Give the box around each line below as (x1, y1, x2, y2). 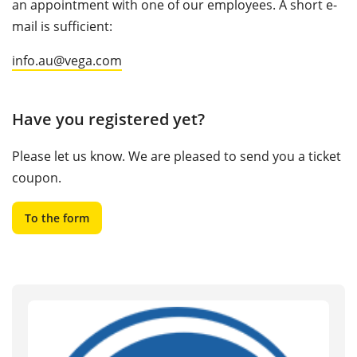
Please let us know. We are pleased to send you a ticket (12, 147, 341, 165)
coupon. (12, 169, 61, 186)
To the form (25, 210, 89, 226)
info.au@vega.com (12, 52, 122, 69)
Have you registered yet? (12, 108, 205, 130)
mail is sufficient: (12, 18, 112, 35)
